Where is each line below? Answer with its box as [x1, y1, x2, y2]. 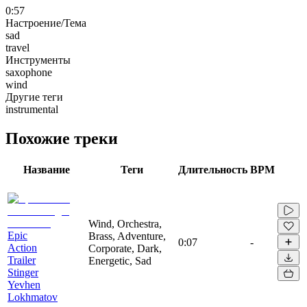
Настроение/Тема [5, 16, 86, 29]
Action [8, 241, 37, 254]
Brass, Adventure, [88, 230, 166, 242]
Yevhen [8, 278, 40, 291]
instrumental [5, 103, 58, 115]
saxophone [5, 66, 52, 78]
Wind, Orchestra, [88, 217, 162, 230]
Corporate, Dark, [88, 242, 162, 254]
